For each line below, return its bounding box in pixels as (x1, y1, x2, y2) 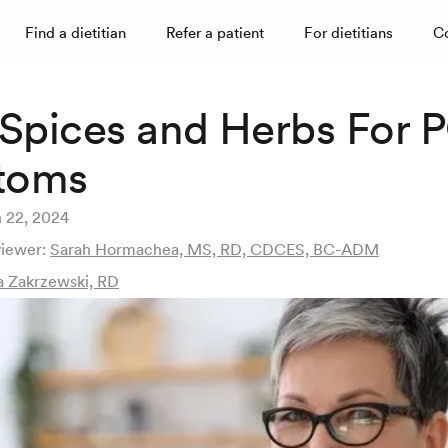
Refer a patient (166, 23, 265, 42)
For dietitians (304, 23, 394, 42)
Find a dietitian (25, 23, 127, 42)
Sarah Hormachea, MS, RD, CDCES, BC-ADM (50, 240, 379, 259)
